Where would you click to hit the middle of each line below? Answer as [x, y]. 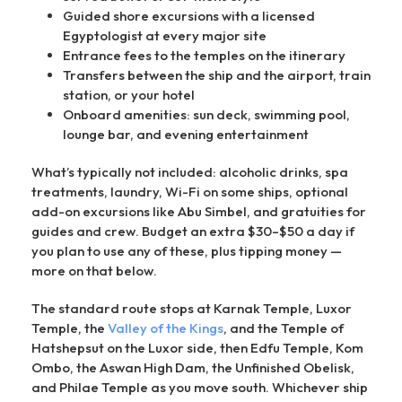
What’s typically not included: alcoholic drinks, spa [190, 171]
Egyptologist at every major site [165, 35]
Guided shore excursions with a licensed [189, 15]
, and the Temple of [284, 328]
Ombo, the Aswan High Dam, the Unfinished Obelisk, [193, 367]
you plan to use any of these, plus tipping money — [187, 250]
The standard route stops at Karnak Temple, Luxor [192, 308]
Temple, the [70, 328]
